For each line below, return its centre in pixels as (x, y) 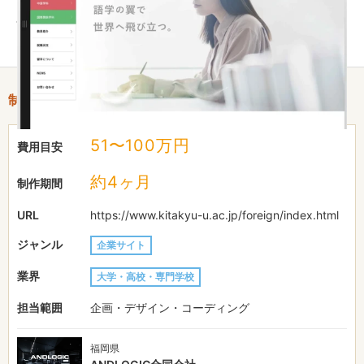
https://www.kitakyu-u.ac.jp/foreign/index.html (214, 214)
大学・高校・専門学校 (145, 276)
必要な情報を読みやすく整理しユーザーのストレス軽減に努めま (181, 16)
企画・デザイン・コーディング (170, 307)
